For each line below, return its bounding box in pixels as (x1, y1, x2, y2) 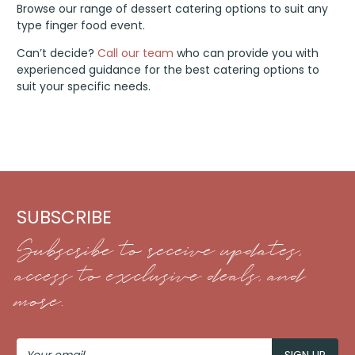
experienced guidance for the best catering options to (17, 62, 320, 78)
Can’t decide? (17, 45, 98, 62)
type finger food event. (17, 17, 146, 34)
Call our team (97, 45, 174, 62)
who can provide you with (174, 45, 319, 62)
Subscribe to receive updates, (17, 232, 303, 270)
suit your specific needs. (17, 78, 151, 95)
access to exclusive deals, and (17, 258, 306, 296)
